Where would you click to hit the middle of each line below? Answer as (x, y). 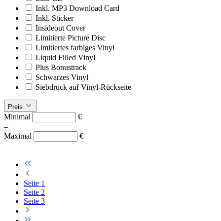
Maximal (19, 136)
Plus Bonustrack (61, 67)
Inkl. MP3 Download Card (77, 8)
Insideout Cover (60, 28)
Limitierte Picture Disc (71, 37)
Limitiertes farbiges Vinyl (75, 47)
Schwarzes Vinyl (62, 77)
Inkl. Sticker (55, 18)
